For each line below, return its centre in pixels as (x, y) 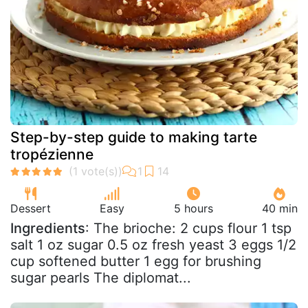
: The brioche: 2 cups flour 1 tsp (188, 228)
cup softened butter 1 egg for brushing (136, 261)
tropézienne (52, 154)
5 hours (193, 208)
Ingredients (48, 228)
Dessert (31, 208)
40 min (279, 208)
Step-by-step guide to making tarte (134, 137)
